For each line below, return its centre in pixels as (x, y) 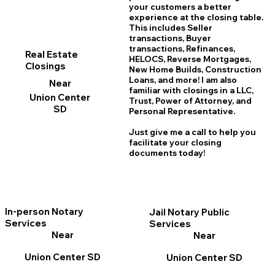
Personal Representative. (182, 111)
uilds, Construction (221, 69)
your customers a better (180, 6)
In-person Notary (45, 212)
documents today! (167, 153)
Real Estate (52, 54)
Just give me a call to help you (192, 132)
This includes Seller (170, 27)
